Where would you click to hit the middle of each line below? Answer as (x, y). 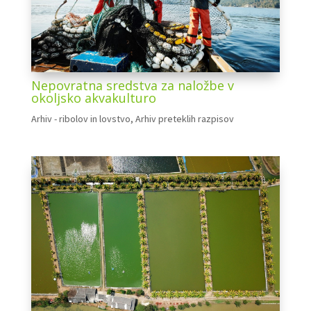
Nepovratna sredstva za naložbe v (132, 86)
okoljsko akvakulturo (93, 98)
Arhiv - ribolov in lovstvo (81, 119)
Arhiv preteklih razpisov (184, 119)
